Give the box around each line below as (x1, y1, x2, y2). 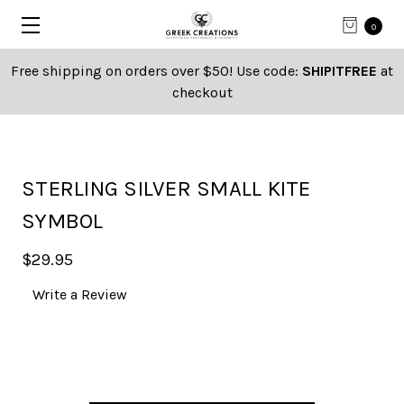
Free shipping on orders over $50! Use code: (11, 62, 302, 79)
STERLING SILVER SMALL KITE (22, 176, 311, 201)
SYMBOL (22, 208, 104, 234)
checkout (171, 84, 233, 101)
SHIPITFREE (302, 62, 377, 79)
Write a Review (32, 286, 127, 304)
